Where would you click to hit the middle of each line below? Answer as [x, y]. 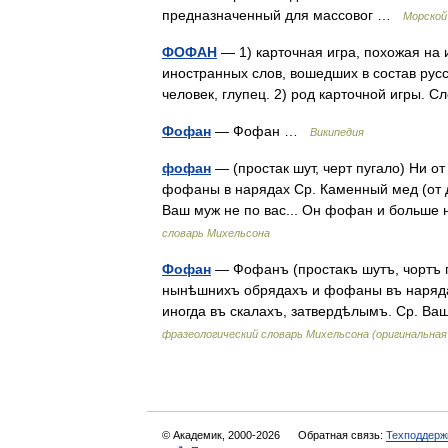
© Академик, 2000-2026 [222, 435]
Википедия [337, 132]
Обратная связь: [342, 435]
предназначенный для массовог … [282, 15]
